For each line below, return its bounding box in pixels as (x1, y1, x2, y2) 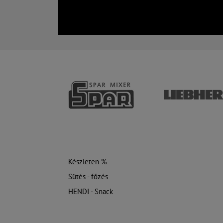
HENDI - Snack (68, 186, 113, 196)
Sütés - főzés (68, 171, 108, 181)
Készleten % (68, 156, 107, 166)
